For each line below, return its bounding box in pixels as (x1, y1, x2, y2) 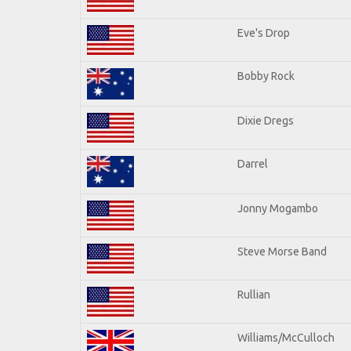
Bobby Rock (237, 69, 295, 82)
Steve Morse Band (237, 244, 327, 258)
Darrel (237, 157, 268, 170)
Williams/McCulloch (237, 331, 335, 344)
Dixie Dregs (237, 114, 294, 127)
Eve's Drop (237, 26, 290, 39)
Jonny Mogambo (237, 201, 318, 215)
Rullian (237, 288, 270, 301)
